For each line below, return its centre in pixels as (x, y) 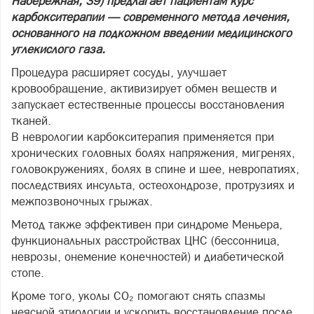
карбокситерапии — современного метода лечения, (150, 17)
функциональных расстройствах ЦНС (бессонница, (145, 241)
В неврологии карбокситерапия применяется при (143, 137)
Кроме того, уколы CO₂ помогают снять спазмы (138, 296)
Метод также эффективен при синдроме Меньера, (147, 225)
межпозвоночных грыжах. (83, 202)
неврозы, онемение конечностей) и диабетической (148, 257)
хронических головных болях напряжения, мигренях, (153, 153)
